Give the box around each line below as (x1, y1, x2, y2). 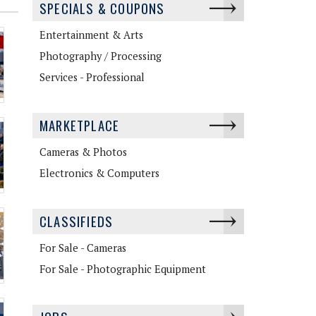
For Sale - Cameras (39, 241, 126, 255)
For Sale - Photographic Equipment (39, 262, 206, 276)
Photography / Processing (39, 49, 162, 63)
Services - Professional (39, 70, 145, 84)
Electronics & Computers (39, 166, 159, 180)
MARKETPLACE (39, 115, 120, 135)
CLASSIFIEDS (39, 211, 114, 231)
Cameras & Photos (39, 145, 127, 159)
